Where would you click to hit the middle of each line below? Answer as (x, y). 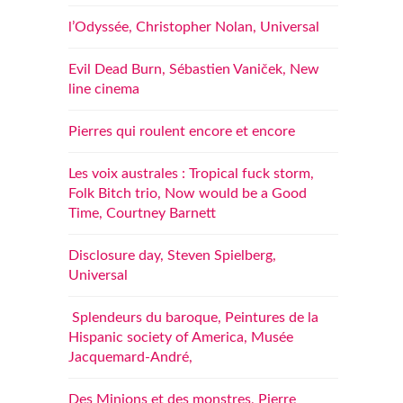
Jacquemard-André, (130, 357)
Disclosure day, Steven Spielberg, (172, 255)
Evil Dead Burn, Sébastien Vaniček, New (194, 69)
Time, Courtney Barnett (142, 213)
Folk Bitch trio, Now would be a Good (188, 193)
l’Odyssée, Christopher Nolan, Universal (194, 27)
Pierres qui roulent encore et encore (182, 131)
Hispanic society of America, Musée (181, 337)
